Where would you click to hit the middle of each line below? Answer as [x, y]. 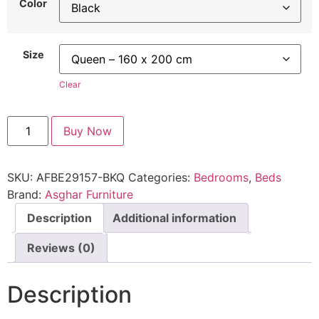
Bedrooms [221, 177]
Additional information [174, 218]
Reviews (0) [61, 247]
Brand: [26, 194]
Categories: [161, 177]
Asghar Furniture [89, 194]
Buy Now [88, 131]
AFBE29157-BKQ [80, 177]
